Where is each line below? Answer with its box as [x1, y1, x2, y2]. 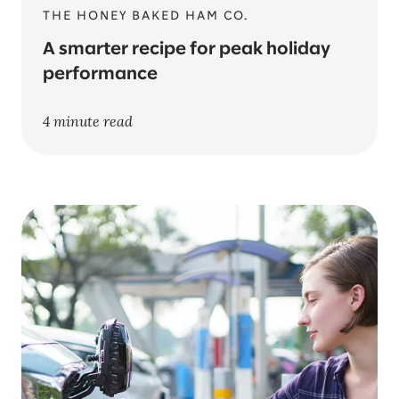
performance [43, 66, 158, 83]
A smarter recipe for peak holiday [43, 41, 330, 58]
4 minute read [43, 112, 133, 130]
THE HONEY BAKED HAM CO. [43, 11, 248, 22]
